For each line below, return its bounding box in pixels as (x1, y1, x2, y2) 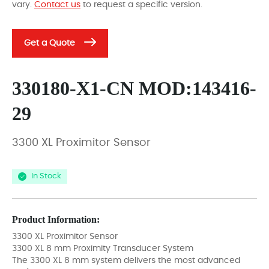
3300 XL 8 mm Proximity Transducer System (12, 244, 193, 253)
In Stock (31, 172, 61, 181)
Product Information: (12, 214, 100, 225)
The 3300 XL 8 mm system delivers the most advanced (12, 256, 240, 265)
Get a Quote (24, 38, 75, 47)
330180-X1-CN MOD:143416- (12, 77, 256, 99)
